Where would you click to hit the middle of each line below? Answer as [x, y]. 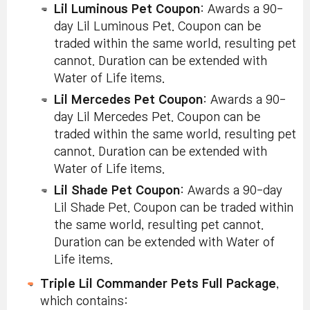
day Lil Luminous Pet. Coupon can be [157, 26]
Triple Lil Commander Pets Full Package [158, 284]
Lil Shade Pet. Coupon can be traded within [174, 208]
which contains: [84, 301]
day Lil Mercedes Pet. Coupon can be [157, 117]
